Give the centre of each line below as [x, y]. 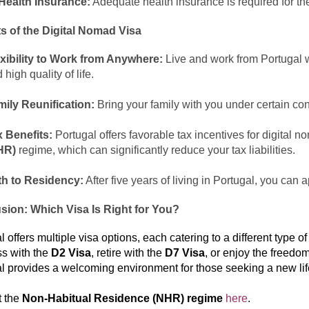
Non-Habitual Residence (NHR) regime [122, 298]
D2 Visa [71, 253]
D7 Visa [185, 253]
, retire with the [128, 253]
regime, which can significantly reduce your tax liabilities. [155, 150]
